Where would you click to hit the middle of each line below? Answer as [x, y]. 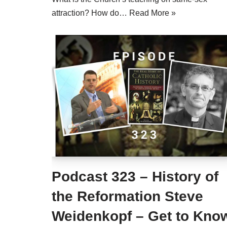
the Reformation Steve [127, 196]
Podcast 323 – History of [135, 177]
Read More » [153, 13]
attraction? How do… [90, 13]
